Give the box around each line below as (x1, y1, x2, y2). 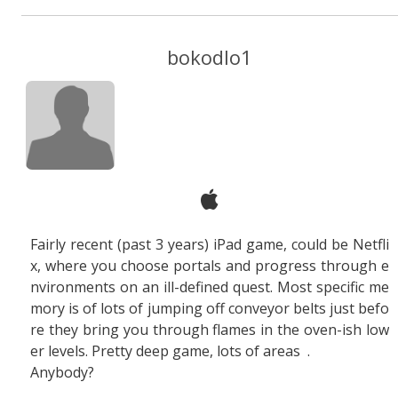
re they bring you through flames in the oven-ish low (30, 320, 389, 339)
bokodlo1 (167, 44, 252, 70)
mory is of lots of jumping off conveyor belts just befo (30, 298, 389, 318)
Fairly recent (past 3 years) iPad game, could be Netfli (30, 235, 389, 254)
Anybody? (30, 362, 94, 382)
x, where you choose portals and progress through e (30, 256, 389, 275)
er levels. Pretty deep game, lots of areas (30, 341, 304, 361)
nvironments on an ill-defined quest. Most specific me (30, 277, 389, 297)
